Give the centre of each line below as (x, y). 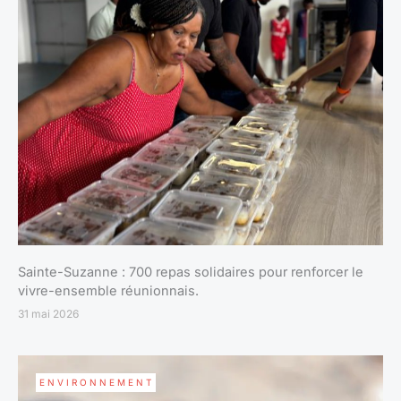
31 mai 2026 (48, 314)
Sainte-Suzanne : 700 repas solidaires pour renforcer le (191, 273)
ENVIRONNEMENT (97, 383)
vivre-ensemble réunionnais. (108, 291)
